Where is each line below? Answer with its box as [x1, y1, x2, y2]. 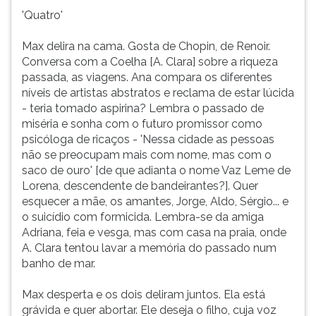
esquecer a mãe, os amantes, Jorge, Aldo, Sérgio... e [22, 195, 288, 208]
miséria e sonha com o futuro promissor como [22, 117, 262, 130]
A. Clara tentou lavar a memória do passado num [22, 241, 276, 255]
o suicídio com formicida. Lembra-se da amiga [22, 210, 264, 224]
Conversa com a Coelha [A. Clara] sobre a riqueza [22, 55, 278, 68]
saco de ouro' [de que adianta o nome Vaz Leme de [22, 164, 291, 177]
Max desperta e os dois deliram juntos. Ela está [22, 288, 265, 301]
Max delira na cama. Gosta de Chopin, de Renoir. [22, 39, 270, 53]
